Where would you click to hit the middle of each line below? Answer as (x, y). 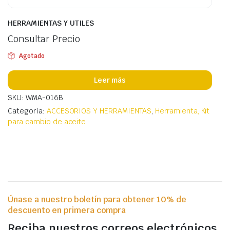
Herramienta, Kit (182, 111)
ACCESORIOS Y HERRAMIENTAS (99, 111)
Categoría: (27, 111)
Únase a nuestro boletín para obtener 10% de (97, 200)
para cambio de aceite (47, 122)
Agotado (32, 56)
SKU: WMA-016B (35, 98)
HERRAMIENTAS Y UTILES (51, 23)
